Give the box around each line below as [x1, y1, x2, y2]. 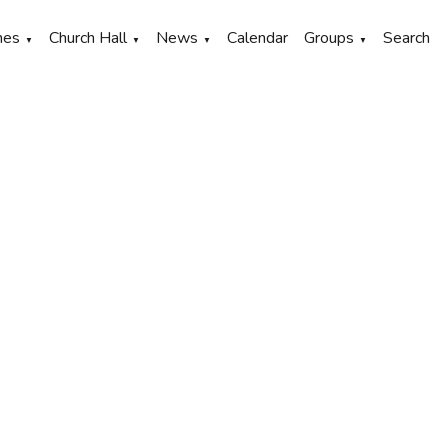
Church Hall [49, 27, 127, 49]
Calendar [227, 27, 288, 49]
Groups [304, 27, 354, 49]
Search [383, 27, 430, 49]
